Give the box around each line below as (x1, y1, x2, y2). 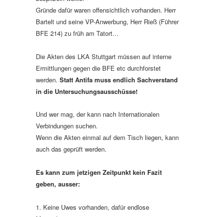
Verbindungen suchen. (36, 121, 98, 130)
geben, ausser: (36, 179, 80, 188)
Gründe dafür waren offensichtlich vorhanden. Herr (36, 5, 176, 15)
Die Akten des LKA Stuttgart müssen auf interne (36, 51, 171, 61)
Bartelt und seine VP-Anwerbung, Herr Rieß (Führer (36, 16, 179, 26)
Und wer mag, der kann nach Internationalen (36, 109, 159, 119)
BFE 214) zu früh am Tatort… (36, 28, 119, 38)
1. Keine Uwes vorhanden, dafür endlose (36, 202, 149, 212)
